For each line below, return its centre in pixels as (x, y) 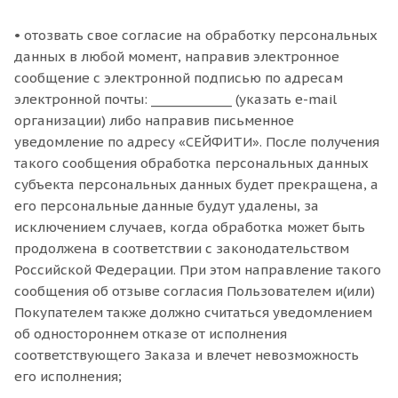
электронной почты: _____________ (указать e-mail (175, 99)
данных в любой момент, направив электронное (177, 56)
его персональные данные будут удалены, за (167, 206)
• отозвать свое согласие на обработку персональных (196, 35)
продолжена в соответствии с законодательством (182, 248)
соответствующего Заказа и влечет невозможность (187, 355)
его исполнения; (68, 376)
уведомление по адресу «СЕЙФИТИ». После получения (197, 142)
